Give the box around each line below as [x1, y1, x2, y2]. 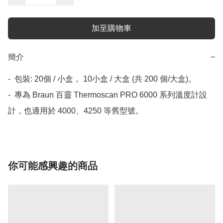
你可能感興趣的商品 [8, 160, 98, 172]
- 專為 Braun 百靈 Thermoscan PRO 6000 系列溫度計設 [8, 91, 207, 100]
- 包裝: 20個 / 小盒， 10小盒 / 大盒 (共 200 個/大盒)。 [8, 75, 196, 84]
